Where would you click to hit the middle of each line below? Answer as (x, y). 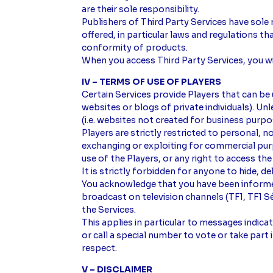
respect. (101, 248)
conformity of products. (135, 48)
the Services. (109, 210)
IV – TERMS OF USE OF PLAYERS (152, 82)
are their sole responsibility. (141, 9)
